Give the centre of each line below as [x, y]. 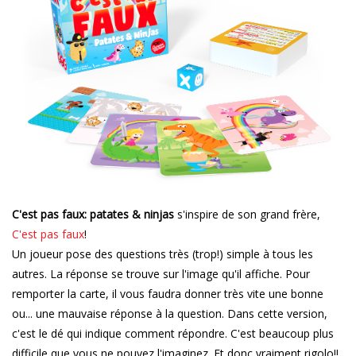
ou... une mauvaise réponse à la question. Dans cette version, [170, 314]
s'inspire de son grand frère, [249, 215]
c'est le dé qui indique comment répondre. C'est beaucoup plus [173, 334]
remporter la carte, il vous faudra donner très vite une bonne [168, 294]
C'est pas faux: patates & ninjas [95, 215]
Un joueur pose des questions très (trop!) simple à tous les [163, 254]
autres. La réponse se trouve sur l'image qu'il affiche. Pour [161, 274]
